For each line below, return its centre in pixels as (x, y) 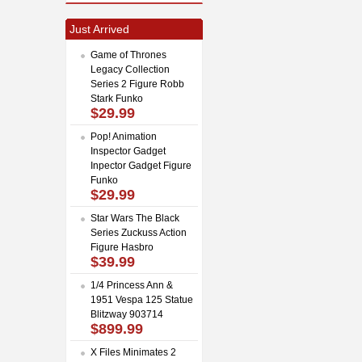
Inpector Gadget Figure (141, 165)
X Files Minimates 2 (133, 352)
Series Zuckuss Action (139, 232)
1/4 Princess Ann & (132, 285)
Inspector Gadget (128, 151)
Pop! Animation (124, 136)
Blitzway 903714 (127, 314)
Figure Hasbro (122, 247)
